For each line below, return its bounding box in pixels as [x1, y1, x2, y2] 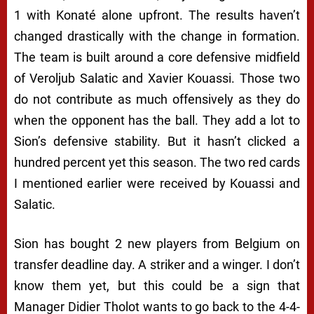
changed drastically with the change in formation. [14, 28, 300, 43]
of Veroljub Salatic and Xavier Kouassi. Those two [14, 70, 300, 86]
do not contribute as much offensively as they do [14, 91, 300, 107]
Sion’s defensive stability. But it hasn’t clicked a [14, 133, 300, 149]
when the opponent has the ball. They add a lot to [14, 112, 300, 128]
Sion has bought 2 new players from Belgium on [14, 235, 300, 251]
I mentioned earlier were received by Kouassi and [14, 175, 300, 191]
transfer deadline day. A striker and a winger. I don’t [14, 257, 300, 272]
